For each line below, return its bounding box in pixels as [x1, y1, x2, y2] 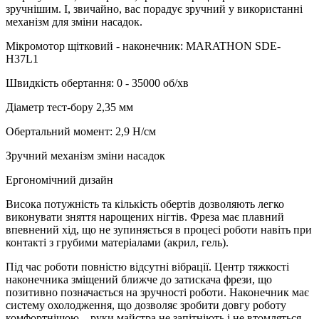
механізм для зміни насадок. [6, 16, 142, 28]
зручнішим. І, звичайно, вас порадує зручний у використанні [6, 3, 303, 15]
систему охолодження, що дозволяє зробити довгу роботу [6, 299, 286, 311]
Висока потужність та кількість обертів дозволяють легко [6, 198, 284, 210]
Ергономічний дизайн [6, 174, 113, 186]
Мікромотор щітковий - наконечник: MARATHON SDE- [6, 40, 281, 52]
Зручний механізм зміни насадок [6, 150, 165, 162]
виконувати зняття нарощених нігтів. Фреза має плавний [6, 211, 284, 223]
